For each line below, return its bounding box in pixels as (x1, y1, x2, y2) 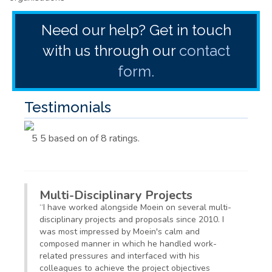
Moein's (133, 226, 162, 238)
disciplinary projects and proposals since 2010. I (39, 214, 224, 226)
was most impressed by (39, 226, 133, 238)
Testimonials (24, 98, 111, 117)
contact (178, 42, 230, 60)
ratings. (107, 132, 140, 146)
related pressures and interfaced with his (39, 250, 200, 262)
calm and (162, 226, 200, 238)
